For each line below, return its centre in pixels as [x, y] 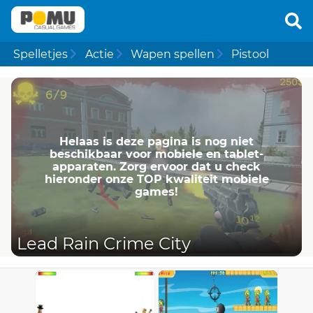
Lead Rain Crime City [104, 244]
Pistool [250, 54]
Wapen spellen [172, 54]
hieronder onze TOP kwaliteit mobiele [156, 179]
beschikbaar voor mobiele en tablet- [156, 154]
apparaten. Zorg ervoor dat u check [156, 166]
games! [156, 191]
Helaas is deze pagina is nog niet [156, 141]
